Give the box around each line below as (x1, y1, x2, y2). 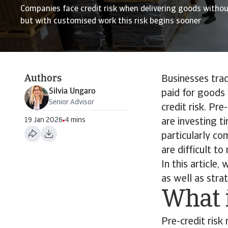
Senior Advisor (49, 99, 94, 106)
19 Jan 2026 (24, 117, 63, 124)
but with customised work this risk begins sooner (20, 17, 201, 25)
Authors (24, 74, 62, 84)
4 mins (65, 117, 85, 124)
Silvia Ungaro (49, 88, 96, 96)
